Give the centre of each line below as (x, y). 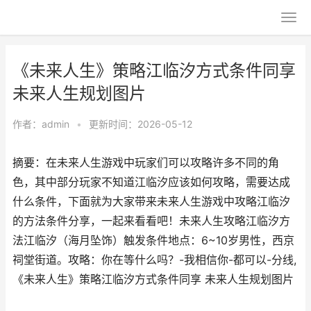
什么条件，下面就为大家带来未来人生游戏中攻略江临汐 (151, 202)
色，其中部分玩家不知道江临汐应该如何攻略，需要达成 (151, 182)
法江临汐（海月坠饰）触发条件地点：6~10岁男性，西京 (153, 241)
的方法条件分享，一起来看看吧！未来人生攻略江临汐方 (151, 221)
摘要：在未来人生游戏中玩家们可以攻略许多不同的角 (146, 163)
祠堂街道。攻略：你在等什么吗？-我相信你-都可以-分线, (154, 260)
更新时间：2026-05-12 (141, 124)
